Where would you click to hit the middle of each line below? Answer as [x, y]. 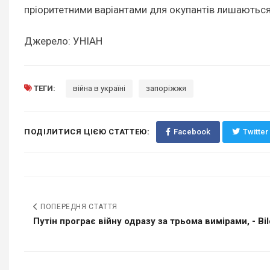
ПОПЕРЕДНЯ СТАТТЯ [78, 206]
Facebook [192, 131]
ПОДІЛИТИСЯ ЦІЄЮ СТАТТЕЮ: [87, 131]
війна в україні [99, 88]
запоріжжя [166, 88]
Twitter [255, 131]
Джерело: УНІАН [63, 41]
